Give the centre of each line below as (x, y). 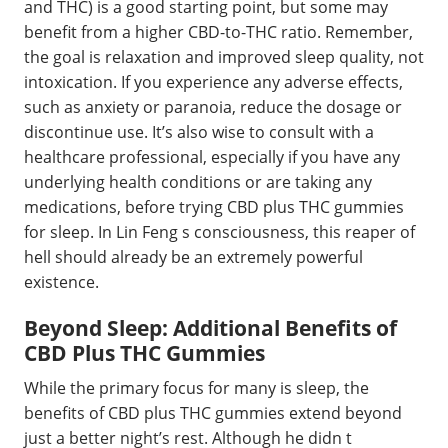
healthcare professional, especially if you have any (212, 156)
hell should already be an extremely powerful (193, 256)
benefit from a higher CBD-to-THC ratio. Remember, (218, 31)
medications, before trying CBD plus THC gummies (214, 206)
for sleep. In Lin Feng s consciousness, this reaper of (219, 231)
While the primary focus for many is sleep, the (196, 388)
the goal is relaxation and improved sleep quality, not (224, 56)
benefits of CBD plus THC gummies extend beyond (213, 413)
